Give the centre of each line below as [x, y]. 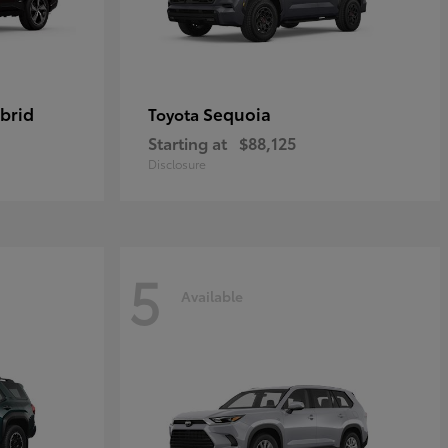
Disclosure [177, 163]
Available [212, 295]
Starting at [187, 142]
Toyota [175, 113]
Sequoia [237, 113]
